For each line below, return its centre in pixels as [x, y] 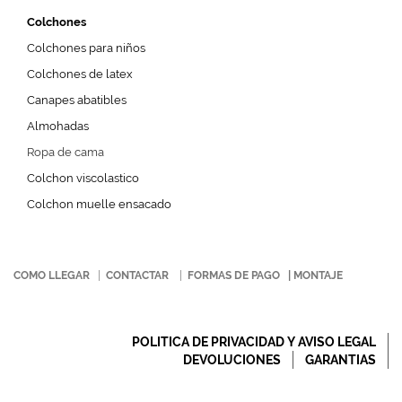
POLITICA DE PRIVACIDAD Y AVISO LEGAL [254, 342]
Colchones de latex [80, 74]
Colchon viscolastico [83, 178]
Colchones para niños [86, 48]
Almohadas [58, 126]
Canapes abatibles [77, 100]
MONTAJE [318, 275]
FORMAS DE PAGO [234, 275]
